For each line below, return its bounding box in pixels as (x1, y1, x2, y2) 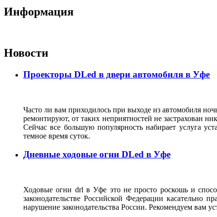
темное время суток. (23, 131, 98, 140)
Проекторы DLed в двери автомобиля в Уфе (23, 69, 210, 79)
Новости (4, 46, 48, 60)
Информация (4, 5, 74, 18)
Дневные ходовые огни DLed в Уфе (23, 149, 170, 160)
